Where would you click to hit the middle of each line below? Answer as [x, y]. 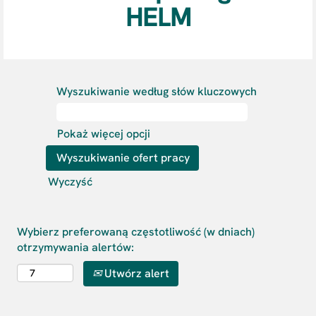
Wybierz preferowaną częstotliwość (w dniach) [136, 232]
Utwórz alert [135, 273]
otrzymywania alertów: [75, 247]
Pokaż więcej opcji [104, 134]
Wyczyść [70, 182]
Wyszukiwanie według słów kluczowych [157, 91]
